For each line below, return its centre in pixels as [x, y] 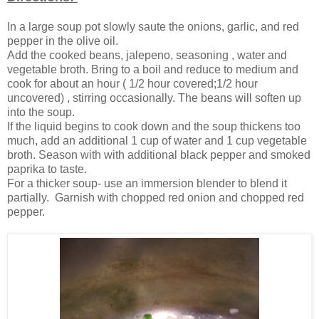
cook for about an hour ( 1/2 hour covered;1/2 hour [132, 84]
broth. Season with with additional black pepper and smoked [159, 155]
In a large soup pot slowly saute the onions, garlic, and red [153, 27]
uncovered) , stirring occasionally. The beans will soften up [154, 98]
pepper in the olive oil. [63, 41]
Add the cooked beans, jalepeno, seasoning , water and [147, 56]
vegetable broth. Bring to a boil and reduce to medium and [153, 70]
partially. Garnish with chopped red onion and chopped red [156, 198]
